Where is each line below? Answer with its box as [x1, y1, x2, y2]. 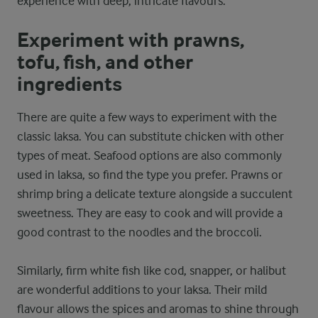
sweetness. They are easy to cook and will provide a [17, 206, 283, 220]
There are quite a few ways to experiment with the [17, 110, 277, 124]
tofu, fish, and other [17, 50, 193, 75]
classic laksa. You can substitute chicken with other [17, 129, 284, 143]
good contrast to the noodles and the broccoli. [17, 225, 262, 239]
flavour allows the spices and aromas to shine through [17, 302, 299, 316]
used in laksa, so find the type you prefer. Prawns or [17, 168, 283, 182]
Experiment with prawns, [17, 28, 244, 53]
